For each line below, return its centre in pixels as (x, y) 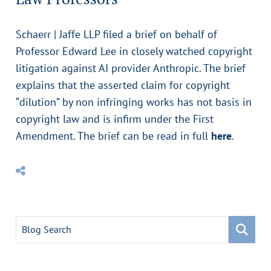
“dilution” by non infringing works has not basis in (134, 102)
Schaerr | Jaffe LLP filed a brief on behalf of (116, 34)
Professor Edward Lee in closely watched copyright (134, 51)
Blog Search (47, 229)
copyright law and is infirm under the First (115, 119)
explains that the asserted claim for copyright (123, 85)
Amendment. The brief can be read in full (113, 136)
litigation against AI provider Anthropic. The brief (131, 68)
